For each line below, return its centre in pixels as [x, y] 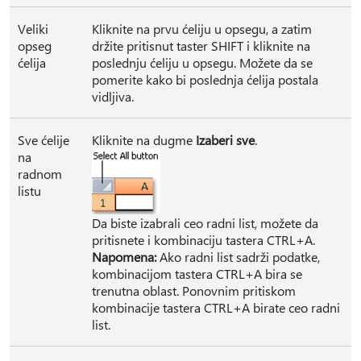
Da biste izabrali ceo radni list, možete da [205, 223]
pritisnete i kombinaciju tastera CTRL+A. [203, 240]
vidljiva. [113, 96]
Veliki [33, 29]
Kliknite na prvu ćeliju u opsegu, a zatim [202, 29]
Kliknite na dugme [144, 140]
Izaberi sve [225, 140]
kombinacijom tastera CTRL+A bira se [197, 274]
